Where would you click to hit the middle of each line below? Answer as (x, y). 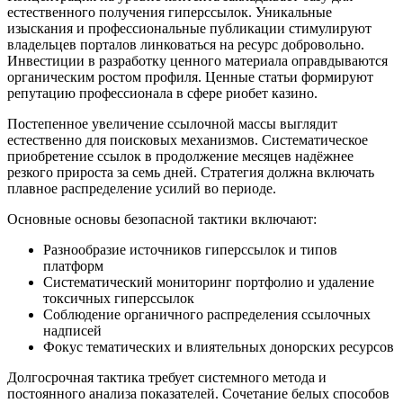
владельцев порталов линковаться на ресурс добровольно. (186, 44)
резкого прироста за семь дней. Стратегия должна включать (191, 172)
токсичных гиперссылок (119, 298)
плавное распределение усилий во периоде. (142, 188)
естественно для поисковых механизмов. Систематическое (188, 139)
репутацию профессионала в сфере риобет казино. (162, 93)
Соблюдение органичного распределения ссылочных (207, 314)
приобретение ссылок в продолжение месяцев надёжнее (180, 156)
